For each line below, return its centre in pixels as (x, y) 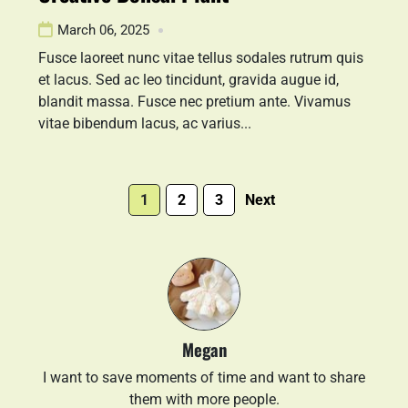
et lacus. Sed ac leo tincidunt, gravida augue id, (189, 80)
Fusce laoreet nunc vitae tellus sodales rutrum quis (201, 58)
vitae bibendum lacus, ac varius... (145, 123)
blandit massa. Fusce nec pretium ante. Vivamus (194, 102)
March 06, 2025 (103, 30)
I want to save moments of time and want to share (204, 377)
